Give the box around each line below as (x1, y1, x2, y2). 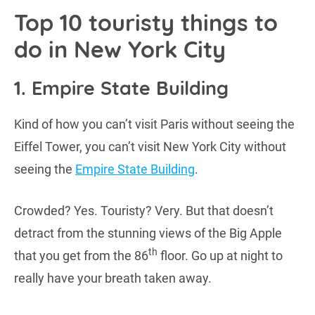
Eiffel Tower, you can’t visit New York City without (14, 139, 286, 154)
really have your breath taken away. (14, 270, 212, 285)
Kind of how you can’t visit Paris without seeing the (14, 116, 295, 131)
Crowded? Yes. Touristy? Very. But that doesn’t (14, 202, 274, 218)
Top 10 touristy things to (14, 8, 278, 37)
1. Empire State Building (14, 75, 229, 100)
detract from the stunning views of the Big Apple (14, 225, 282, 240)
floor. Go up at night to (157, 247, 283, 263)
